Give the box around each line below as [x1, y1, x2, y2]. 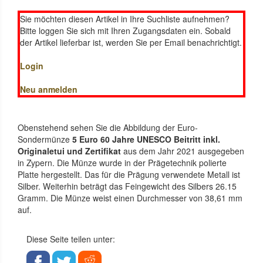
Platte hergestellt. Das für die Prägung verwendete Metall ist [18, 168, 240, 180]
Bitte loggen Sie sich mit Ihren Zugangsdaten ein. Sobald [20, 24, 231, 36]
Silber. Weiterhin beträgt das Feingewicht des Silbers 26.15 [18, 180, 237, 192]
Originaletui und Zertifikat [18, 144, 121, 157]
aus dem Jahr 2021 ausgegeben [121, 144, 244, 157]
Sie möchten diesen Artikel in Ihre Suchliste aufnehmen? [20, 12, 230, 25]
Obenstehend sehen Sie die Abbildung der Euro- [18, 121, 198, 133]
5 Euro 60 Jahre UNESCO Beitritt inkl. [70, 133, 220, 145]
